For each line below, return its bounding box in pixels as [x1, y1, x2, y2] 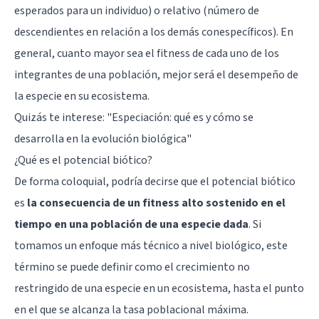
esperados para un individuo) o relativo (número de [14, 2, 259, 19]
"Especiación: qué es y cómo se [107, 109, 253, 125]
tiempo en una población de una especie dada [14, 216, 249, 232]
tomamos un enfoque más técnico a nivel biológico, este [14, 237, 288, 253]
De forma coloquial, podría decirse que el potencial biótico [14, 173, 296, 189]
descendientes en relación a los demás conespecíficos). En [14, 23, 293, 40]
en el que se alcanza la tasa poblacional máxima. [14, 301, 249, 318]
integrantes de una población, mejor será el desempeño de [14, 66, 298, 83]
